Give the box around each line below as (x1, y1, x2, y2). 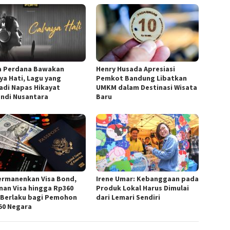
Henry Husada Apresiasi (96, 64, 176, 74)
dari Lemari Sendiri (96, 193, 161, 202)
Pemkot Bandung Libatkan (96, 73, 187, 83)
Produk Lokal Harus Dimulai (96, 183, 189, 193)
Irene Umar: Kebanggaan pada (96, 174, 199, 184)
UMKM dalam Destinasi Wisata (96, 83, 198, 92)
